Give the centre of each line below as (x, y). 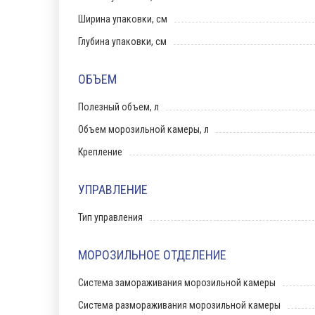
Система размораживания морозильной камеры (179, 305)
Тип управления (110, 217)
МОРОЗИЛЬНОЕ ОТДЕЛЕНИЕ (152, 255)
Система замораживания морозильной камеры (177, 283)
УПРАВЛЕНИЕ (113, 189)
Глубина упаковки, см (122, 41)
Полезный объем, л (118, 107)
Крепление (100, 152)
